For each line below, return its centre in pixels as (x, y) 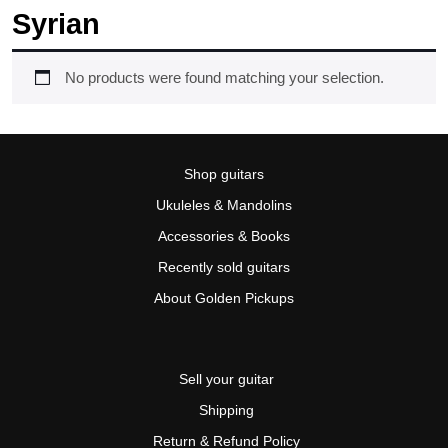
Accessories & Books (224, 236)
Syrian (56, 24)
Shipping (226, 410)
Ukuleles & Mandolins (224, 205)
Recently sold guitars (224, 267)
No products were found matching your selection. (224, 77)
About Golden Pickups (224, 298)
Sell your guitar (226, 379)
